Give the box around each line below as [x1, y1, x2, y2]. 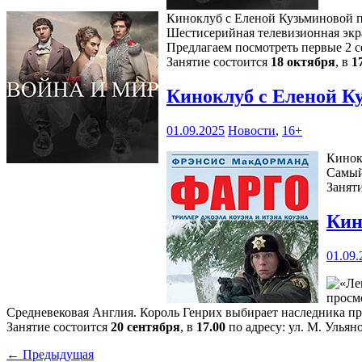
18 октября [271, 55, 335, 69]
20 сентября [111, 320, 180, 335]
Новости [228, 124, 276, 138]
